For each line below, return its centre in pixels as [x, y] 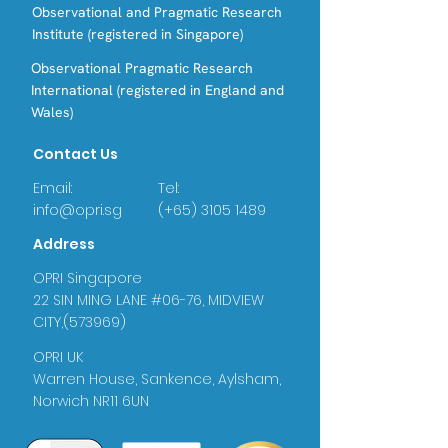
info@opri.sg [77, 210]
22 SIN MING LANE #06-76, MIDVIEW [148, 300]
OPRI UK [58, 357]
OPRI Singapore [87, 278]
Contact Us [75, 154]
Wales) [52, 112]
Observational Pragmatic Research [142, 68]
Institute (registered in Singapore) [139, 34]
